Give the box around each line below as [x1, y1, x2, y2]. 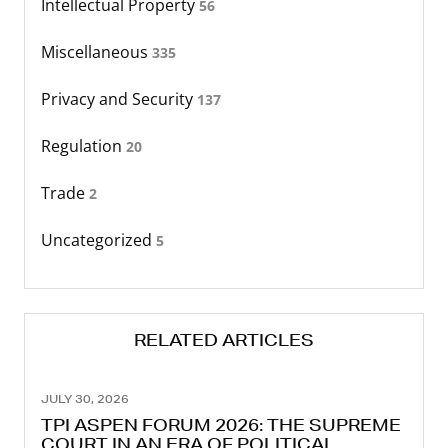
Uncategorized [41, 229, 156, 252]
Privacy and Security [41, 88, 197, 111]
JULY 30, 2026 [41, 391, 129, 407]
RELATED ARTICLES [134, 329, 314, 351]
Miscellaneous [41, 41, 152, 64]
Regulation [41, 135, 126, 158]
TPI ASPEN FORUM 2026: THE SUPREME [41, 413, 401, 435]
